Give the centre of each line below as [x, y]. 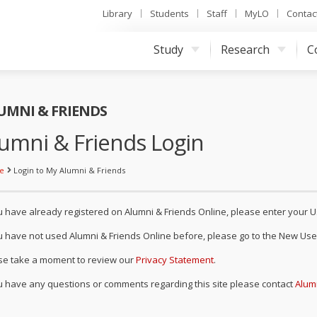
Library [117, 13]
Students [169, 13]
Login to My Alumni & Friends [69, 170]
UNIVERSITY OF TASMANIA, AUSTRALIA [74, 13]
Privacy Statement [175, 260]
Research [245, 50]
